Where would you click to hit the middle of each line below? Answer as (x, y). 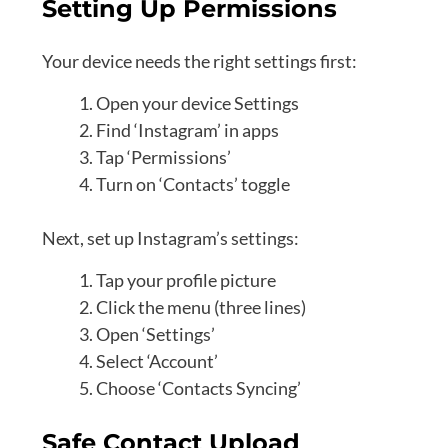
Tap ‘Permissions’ (163, 157)
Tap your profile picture (186, 280)
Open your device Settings (197, 103)
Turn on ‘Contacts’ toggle (193, 184)
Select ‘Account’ (157, 361)
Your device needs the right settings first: (199, 61)
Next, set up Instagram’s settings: (170, 238)
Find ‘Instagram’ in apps (187, 130)
